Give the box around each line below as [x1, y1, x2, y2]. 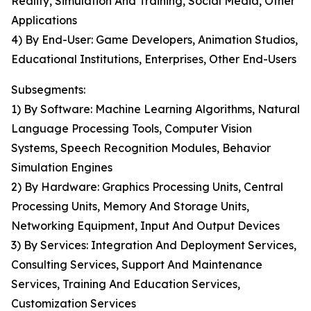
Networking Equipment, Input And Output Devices [11, 219, 280, 233]
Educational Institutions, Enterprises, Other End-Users [11, 52, 296, 67]
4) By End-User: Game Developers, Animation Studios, [11, 33, 298, 47]
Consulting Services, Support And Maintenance [11, 258, 262, 272]
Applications [11, 13, 77, 28]
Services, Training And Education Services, [11, 277, 240, 292]
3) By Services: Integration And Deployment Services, [11, 238, 296, 253]
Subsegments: [11, 83, 85, 97]
